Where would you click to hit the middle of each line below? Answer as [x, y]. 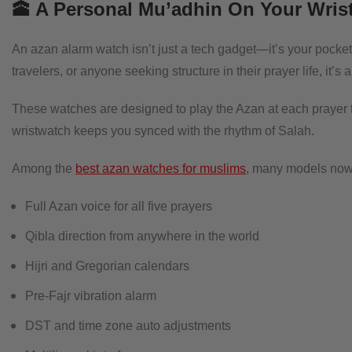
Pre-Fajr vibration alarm [91, 296]
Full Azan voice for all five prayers [119, 206]
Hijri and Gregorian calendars [107, 266]
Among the [44, 169]
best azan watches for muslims [161, 169]
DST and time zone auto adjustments [128, 326]
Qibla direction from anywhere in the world [142, 236]
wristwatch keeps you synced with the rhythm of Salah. [163, 131]
